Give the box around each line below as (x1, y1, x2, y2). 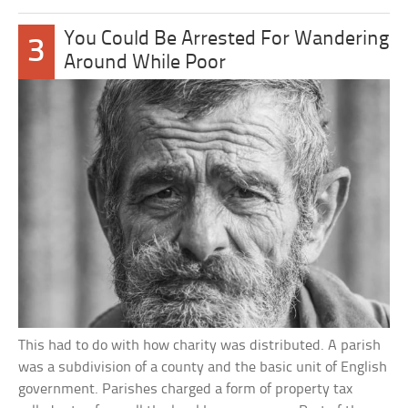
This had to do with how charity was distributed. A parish (18, 337, 382, 353)
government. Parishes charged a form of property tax (18, 381, 353, 397)
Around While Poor (63, 53, 226, 75)
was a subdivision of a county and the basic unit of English (18, 359, 388, 375)
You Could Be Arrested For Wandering (63, 29, 389, 51)
